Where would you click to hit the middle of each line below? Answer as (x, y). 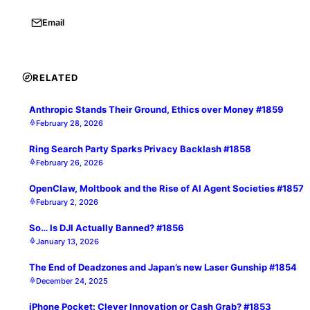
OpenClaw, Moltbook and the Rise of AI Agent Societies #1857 (166, 188)
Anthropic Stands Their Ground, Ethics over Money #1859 (156, 109)
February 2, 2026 (67, 202)
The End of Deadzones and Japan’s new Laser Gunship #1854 (163, 267)
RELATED (56, 77)
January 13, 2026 (67, 241)
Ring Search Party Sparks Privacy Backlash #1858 (140, 148)
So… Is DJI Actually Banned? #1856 (107, 227)
